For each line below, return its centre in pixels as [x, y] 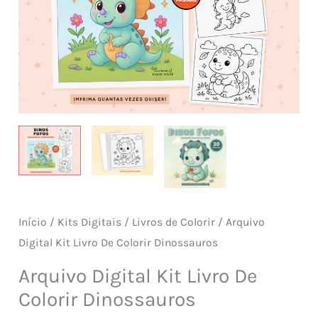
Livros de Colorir [174, 222]
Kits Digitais [90, 222]
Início [33, 222]
